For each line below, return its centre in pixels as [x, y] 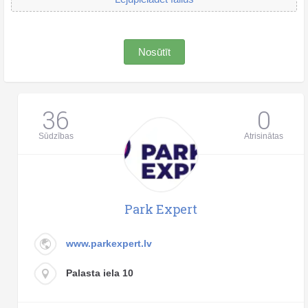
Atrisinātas [264, 136]
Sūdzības [56, 136]
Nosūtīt [154, 52]
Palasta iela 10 [100, 273]
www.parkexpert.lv [109, 243]
